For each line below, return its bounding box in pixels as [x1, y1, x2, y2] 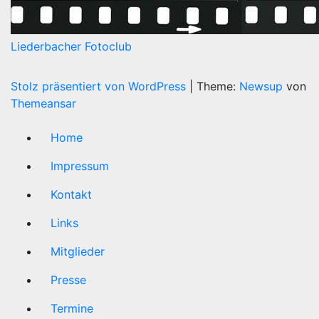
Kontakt [51, 187, 92, 202]
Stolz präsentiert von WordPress [11, 79, 189, 94]
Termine [51, 301, 93, 316]
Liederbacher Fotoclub [11, 39, 132, 54]
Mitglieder [51, 244, 105, 259]
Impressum [51, 159, 109, 174]
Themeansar [11, 96, 76, 111]
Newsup [239, 79, 283, 94]
